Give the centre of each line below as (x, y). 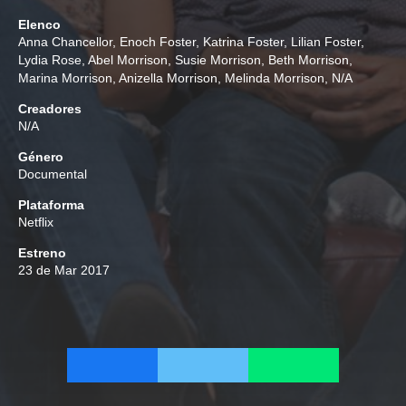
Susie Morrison (218, 60)
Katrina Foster (243, 42)
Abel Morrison (128, 60)
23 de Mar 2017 (64, 270)
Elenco (39, 24)
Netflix (36, 222)
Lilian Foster (326, 42)
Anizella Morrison (168, 78)
